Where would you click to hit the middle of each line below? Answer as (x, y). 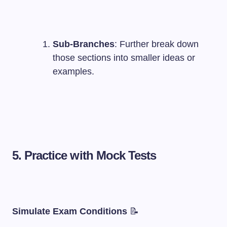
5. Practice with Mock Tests (84, 155)
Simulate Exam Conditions (70, 211)
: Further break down (157, 44)
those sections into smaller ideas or (124, 58)
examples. (73, 71)
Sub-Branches (84, 44)
